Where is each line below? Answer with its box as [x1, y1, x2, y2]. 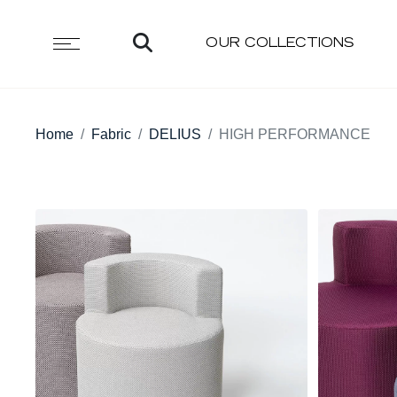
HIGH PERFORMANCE [219, 127, 370, 142]
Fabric [91, 127, 131, 142]
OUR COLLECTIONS [206, 37, 354, 51]
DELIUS [149, 127, 201, 142]
